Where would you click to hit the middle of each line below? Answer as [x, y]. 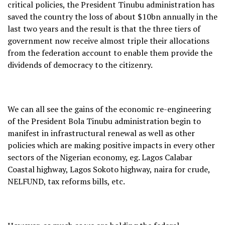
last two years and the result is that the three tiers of [104, 28]
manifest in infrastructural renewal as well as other [101, 133]
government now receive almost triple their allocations [108, 40]
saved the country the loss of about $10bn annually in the [113, 16]
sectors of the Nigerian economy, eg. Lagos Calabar [100, 157]
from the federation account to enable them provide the [110, 52]
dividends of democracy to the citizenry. [80, 65]
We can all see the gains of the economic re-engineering [109, 109]
